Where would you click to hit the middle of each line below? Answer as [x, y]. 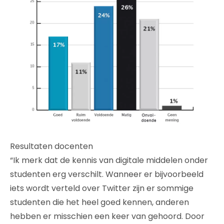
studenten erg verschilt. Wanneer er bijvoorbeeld [107, 174]
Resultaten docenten [51, 146]
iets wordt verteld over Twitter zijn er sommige [102, 188]
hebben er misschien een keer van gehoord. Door [107, 216]
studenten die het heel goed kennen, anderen [99, 202]
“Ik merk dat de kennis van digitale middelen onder [109, 160]
